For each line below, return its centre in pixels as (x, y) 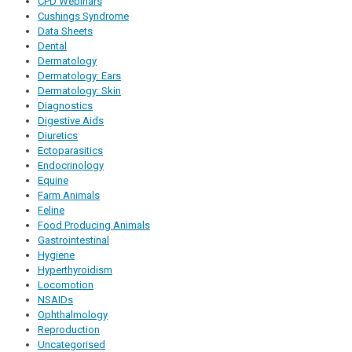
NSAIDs (55, 300)
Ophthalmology (73, 315)
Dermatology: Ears (79, 76)
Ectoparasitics (70, 151)
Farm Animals (69, 196)
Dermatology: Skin (79, 91)
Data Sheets (65, 31)
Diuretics (58, 136)
